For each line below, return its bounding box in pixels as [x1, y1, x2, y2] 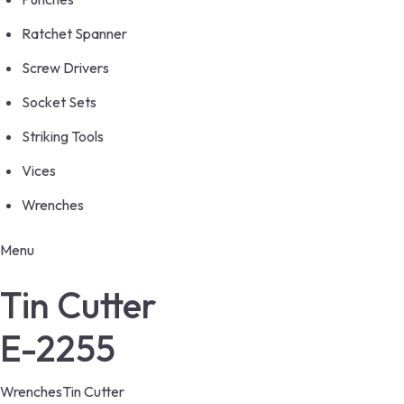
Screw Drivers [22, 59, 109, 77]
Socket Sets [22, 93, 96, 111]
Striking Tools [22, 127, 104, 145]
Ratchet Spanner [22, 24, 127, 42]
